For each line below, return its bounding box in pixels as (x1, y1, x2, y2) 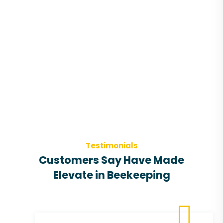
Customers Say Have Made (39, 153, 184, 167)
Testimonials (85, 140, 138, 151)
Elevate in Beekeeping (53, 168, 170, 182)
